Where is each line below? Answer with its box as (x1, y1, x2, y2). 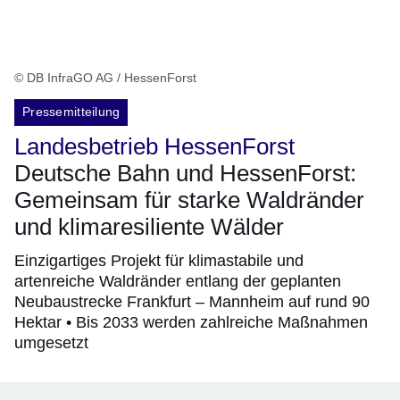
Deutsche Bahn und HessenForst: (14, 160, 356, 187)
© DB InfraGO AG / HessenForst (14, 71, 196, 86)
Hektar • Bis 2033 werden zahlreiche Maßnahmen (14, 313, 368, 332)
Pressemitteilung (22, 104, 121, 120)
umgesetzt (14, 334, 88, 353)
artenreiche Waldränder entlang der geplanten (14, 272, 341, 291)
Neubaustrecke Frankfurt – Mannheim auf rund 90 (14, 293, 370, 312)
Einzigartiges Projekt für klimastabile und (14, 252, 304, 271)
